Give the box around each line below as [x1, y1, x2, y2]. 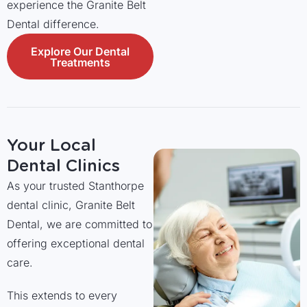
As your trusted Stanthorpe [7, 179, 144, 193]
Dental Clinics [7, 156, 120, 175]
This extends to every [7, 288, 117, 302]
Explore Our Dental [31, 44, 130, 58]
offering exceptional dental [7, 236, 145, 250]
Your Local [7, 135, 96, 155]
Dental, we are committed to [7, 217, 152, 231]
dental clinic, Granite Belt [7, 198, 135, 212]
